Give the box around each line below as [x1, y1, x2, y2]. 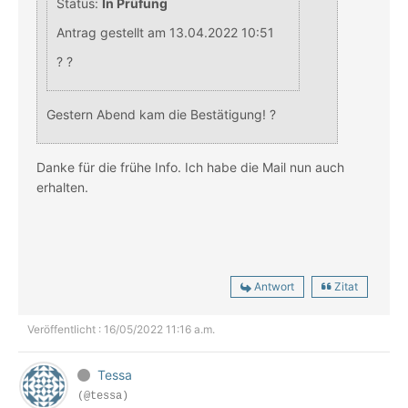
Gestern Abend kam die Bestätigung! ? [46, 107, 280, 123]
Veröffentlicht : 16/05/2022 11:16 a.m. [27, 322, 215, 337]
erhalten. [36, 179, 92, 196]
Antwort [254, 280, 294, 294]
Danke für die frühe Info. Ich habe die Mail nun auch [36, 159, 344, 176]
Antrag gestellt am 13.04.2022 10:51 [56, 25, 274, 41]
